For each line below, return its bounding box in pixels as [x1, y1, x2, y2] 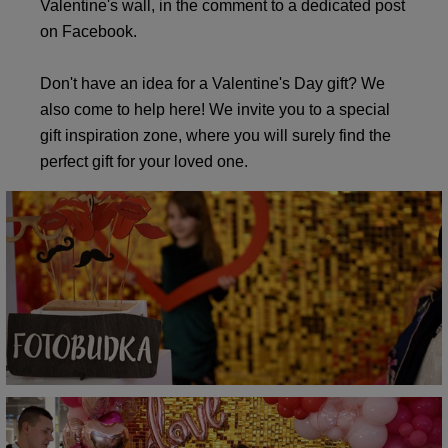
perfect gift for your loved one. [40, 152, 248, 170]
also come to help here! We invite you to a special [40, 100, 390, 118]
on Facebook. [40, 22, 137, 40]
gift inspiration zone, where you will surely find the [40, 126, 391, 144]
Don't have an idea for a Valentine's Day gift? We [40, 74, 385, 92]
